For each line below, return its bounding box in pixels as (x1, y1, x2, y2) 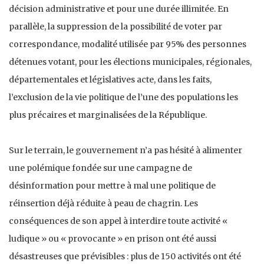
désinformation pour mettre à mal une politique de (9, 180, 216, 191)
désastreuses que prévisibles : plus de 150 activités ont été (9, 250, 241, 262)
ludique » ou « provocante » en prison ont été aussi (9, 233, 216, 244)
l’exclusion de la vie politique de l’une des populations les (9, 91, 238, 103)
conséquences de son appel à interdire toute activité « (9, 215, 227, 226)
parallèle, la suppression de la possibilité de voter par (9, 21, 222, 32)
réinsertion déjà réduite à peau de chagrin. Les (9, 197, 198, 209)
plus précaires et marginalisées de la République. (9, 109, 207, 120)
